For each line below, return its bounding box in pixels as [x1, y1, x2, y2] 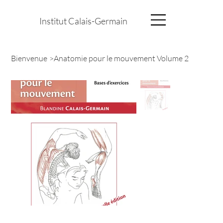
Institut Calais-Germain [39, 15, 127, 27]
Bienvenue [11, 53, 48, 63]
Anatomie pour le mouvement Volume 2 [54, 53, 189, 63]
